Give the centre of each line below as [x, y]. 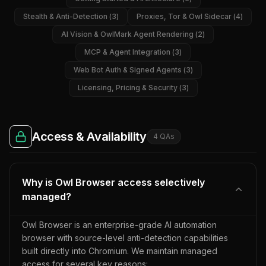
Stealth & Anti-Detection [65, 16]
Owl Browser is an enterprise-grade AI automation [119, 225]
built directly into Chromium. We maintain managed [120, 251]
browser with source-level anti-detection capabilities [125, 238]
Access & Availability [89, 137]
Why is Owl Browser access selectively [113, 182]
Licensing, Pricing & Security [127, 88]
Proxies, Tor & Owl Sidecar [184, 16]
